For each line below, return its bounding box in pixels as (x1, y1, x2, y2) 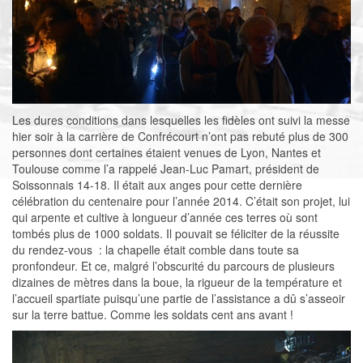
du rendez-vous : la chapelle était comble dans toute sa (12, 241, 299, 258)
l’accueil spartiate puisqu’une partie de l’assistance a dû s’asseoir (12, 290, 345, 307)
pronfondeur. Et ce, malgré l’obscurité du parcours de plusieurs (12, 258, 335, 275)
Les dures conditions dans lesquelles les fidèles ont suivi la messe (12, 112, 350, 129)
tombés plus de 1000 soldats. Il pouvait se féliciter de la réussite (12, 225, 340, 242)
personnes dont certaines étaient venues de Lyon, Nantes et (12, 144, 321, 161)
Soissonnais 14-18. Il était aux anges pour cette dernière (12, 177, 302, 194)
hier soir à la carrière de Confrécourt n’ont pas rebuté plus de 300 (12, 128, 348, 145)
